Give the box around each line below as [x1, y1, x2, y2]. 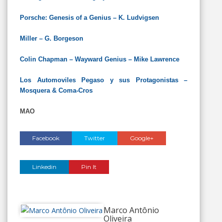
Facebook [32, 134, 59, 142]
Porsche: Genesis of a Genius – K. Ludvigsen [20, 14, 159, 21]
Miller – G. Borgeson [20, 35, 83, 42]
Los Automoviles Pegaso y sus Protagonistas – [20, 76, 187, 84]
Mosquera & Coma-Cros [20, 87, 93, 94]
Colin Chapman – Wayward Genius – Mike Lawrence [20, 55, 179, 63]
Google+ [130, 134, 154, 142]
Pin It [81, 163, 97, 170]
